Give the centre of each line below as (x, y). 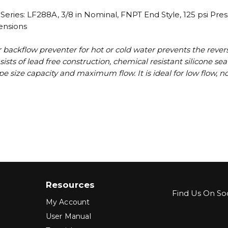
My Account (68, 202)
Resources (70, 185)
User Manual (68, 217)
